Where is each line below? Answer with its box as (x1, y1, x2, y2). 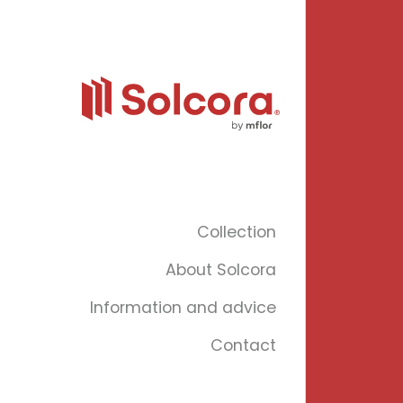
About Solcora (166, 258, 276, 281)
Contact (210, 334, 276, 356)
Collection (197, 220, 276, 243)
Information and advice (90, 296, 276, 318)
